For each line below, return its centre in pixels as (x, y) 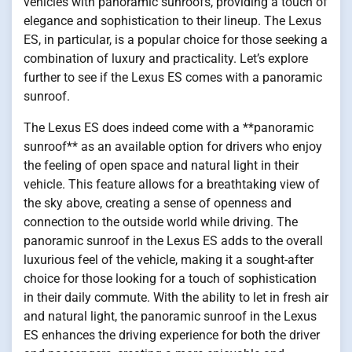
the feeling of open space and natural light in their (161, 165)
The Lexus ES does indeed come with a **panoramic (169, 127)
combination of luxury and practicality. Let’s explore (166, 58)
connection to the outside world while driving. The (161, 222)
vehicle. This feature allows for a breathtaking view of (172, 184)
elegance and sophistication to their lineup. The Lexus (172, 20)
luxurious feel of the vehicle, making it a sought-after (169, 259)
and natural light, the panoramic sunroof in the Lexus (170, 316)
